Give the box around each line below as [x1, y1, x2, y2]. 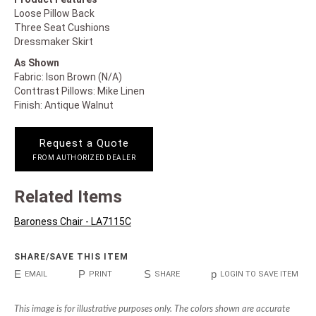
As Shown [14, 57, 59, 68]
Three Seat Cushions [14, 22, 110, 33]
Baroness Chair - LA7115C [14, 216, 131, 227]
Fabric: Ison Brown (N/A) [14, 71, 122, 83]
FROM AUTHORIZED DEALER [32, 154, 135, 162]
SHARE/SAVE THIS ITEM [14, 252, 128, 262]
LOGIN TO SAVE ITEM [219, 269, 298, 279]
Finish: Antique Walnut [14, 99, 114, 111]
